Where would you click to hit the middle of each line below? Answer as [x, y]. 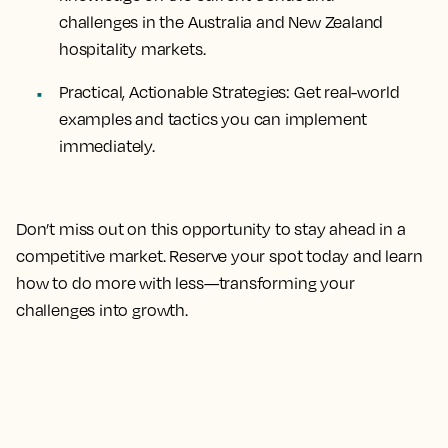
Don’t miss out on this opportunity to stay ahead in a [211, 229]
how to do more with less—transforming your [185, 283]
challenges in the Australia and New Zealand [221, 22]
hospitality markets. [132, 49]
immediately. [107, 146]
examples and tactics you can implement [213, 119]
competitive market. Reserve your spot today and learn [219, 256]
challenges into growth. [102, 310]
